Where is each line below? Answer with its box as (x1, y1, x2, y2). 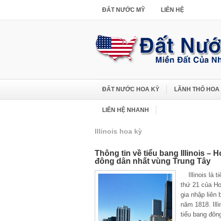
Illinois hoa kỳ (95, 128, 142, 135)
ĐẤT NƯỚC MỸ (102, 6, 145, 13)
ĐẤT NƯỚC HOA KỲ (102, 86, 159, 93)
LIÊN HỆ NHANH (102, 107, 149, 113)
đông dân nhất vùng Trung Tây (95, 157, 211, 165)
